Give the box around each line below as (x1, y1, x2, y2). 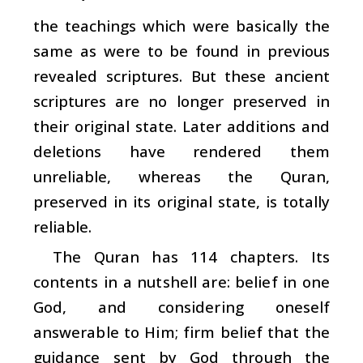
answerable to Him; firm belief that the (33, 321, 330, 342)
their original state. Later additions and (33, 115, 330, 136)
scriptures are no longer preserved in (33, 90, 330, 111)
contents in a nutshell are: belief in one (33, 271, 330, 292)
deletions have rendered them (33, 140, 330, 161)
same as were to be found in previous (33, 40, 330, 61)
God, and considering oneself (33, 296, 330, 317)
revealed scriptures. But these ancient (33, 65, 330, 86)
